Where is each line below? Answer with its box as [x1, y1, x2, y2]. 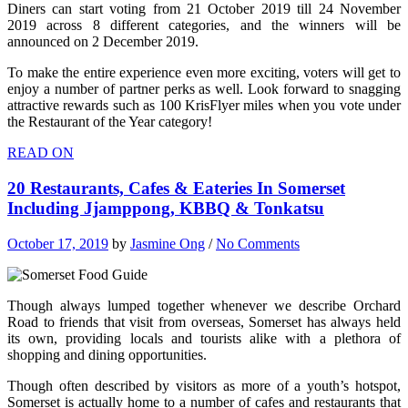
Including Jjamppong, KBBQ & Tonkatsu [7, 199, 324, 218]
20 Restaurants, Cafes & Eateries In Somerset [7, 178, 345, 198]
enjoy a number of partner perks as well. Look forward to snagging [7, 81, 401, 97]
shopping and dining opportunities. [7, 346, 207, 362]
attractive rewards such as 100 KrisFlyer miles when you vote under [7, 97, 401, 114]
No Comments [216, 235, 300, 251]
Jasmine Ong [130, 235, 205, 251]
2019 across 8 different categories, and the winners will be [7, 17, 401, 34]
